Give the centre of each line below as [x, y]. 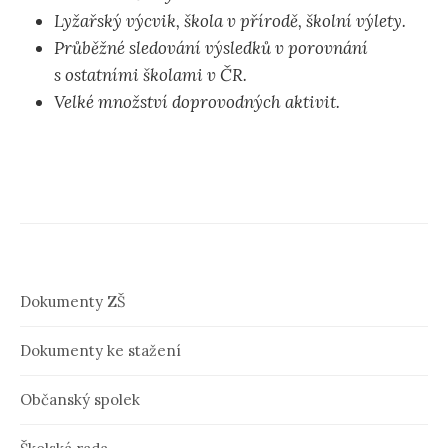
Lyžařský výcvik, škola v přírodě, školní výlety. [230, 21]
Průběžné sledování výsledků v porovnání [211, 48]
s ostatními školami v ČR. [150, 75]
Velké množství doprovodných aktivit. [197, 102]
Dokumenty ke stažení [100, 351]
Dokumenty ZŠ [72, 302]
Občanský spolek [80, 400]
